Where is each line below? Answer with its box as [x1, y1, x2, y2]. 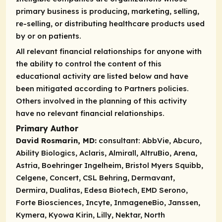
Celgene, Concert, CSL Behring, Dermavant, [16, 173, 175, 183]
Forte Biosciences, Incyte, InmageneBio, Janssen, [16, 198, 200, 208]
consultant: [99, 136, 142, 146]
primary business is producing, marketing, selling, [16, 6, 199, 16]
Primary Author [16, 123, 78, 134]
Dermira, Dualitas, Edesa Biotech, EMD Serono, [16, 185, 188, 195]
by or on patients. [16, 31, 81, 41]
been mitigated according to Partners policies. [16, 83, 189, 93]
